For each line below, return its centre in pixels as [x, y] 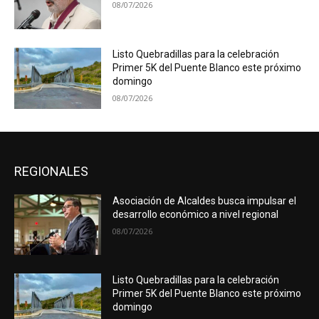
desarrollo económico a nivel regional [196, 214]
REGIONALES [51, 171]
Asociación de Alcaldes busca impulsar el [205, 200]
